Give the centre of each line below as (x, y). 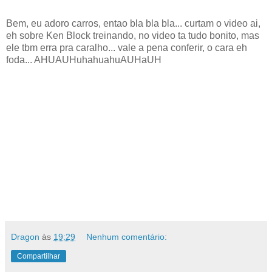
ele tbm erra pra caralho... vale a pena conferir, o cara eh (127, 48)
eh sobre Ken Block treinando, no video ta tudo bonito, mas (133, 36)
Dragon (25, 237)
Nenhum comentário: (127, 237)
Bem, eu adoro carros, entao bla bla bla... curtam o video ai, (133, 24)
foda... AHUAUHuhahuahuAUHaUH (84, 60)
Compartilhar (39, 257)
